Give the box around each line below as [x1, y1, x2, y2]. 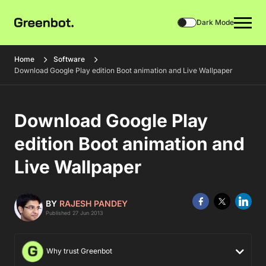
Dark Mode [197, 18, 234, 27]
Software [53, 55, 85, 64]
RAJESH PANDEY [59, 198, 128, 208]
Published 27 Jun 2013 [46, 210, 103, 216]
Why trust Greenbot [45, 246, 112, 256]
